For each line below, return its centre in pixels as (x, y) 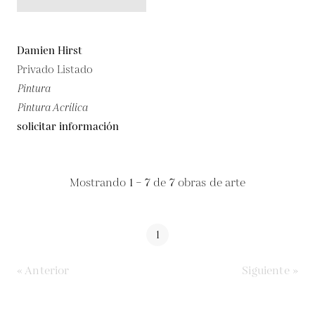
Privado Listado (55, 70)
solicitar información (68, 127)
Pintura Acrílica (52, 108)
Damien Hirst (50, 51)
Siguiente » (270, 271)
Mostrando (99, 183)
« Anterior (43, 271)
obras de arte (210, 183)
